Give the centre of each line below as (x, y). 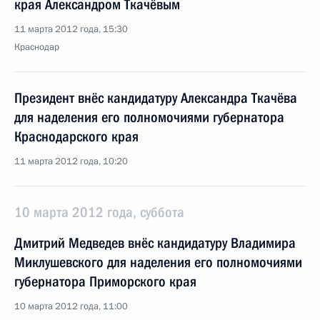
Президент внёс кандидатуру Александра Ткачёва (156, 98)
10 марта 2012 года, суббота (99, 212)
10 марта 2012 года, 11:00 (71, 306)
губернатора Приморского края (105, 281)
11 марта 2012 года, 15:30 (71, 29)
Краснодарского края (76, 136)
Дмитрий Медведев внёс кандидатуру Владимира (155, 243)
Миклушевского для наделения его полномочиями (158, 262)
